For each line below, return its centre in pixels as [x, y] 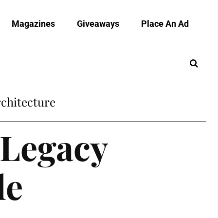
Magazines [33, 23]
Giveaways [98, 23]
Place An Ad [165, 23]
